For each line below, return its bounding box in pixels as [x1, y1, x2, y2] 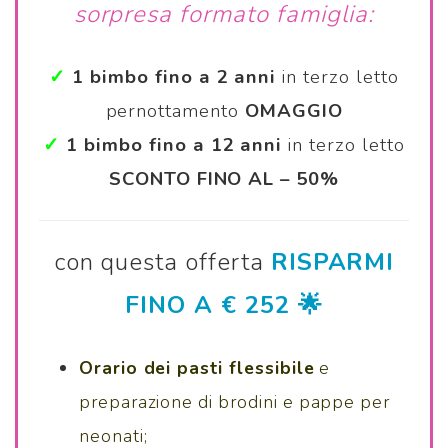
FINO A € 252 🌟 [125, 289, 323, 322]
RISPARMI [270, 246, 395, 279]
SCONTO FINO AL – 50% [109, 166, 339, 193]
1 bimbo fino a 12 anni [66, 132, 283, 159]
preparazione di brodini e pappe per [78, 390, 391, 415]
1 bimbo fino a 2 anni [72, 64, 283, 91]
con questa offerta [53, 246, 271, 279]
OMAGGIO [244, 98, 343, 125]
